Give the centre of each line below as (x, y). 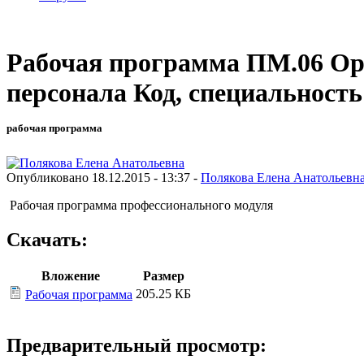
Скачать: (47, 239)
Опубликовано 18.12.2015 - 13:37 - (104, 177)
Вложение (71, 275)
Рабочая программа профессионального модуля (140, 205)
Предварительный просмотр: (136, 346)
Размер (163, 275)
